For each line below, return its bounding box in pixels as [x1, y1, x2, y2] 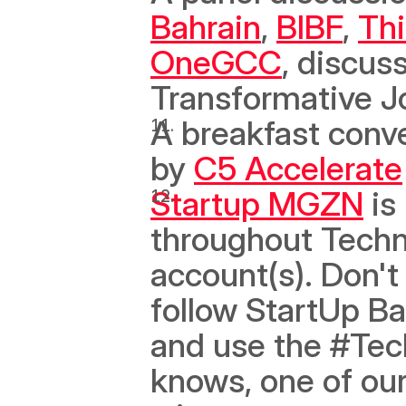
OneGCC [150, 42, 282, 82]
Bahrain [150, 6, 261, 47]
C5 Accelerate [194, 148, 402, 188]
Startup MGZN [150, 183, 363, 224]
